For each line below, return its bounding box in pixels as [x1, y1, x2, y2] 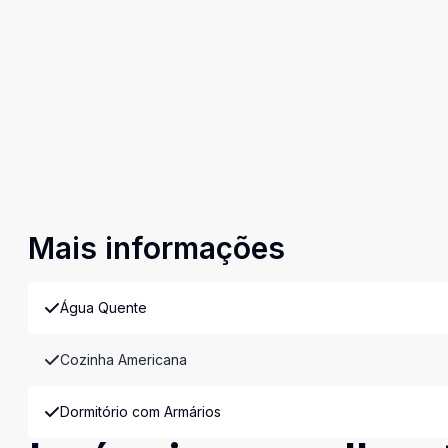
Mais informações [28, 230, 285, 267]
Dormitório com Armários [60, 403, 221, 421]
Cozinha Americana [60, 351, 187, 369]
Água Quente [60, 299, 147, 317]
